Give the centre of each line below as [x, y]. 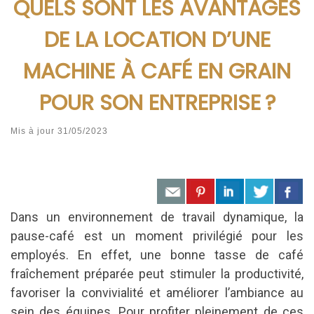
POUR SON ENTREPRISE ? [157, 102]
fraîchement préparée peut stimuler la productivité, [157, 273]
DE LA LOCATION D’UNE [157, 39]
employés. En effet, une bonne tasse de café [157, 254]
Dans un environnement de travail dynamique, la [157, 217]
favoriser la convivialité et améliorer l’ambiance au [157, 292]
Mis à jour [34, 131]
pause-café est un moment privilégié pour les [157, 235]
